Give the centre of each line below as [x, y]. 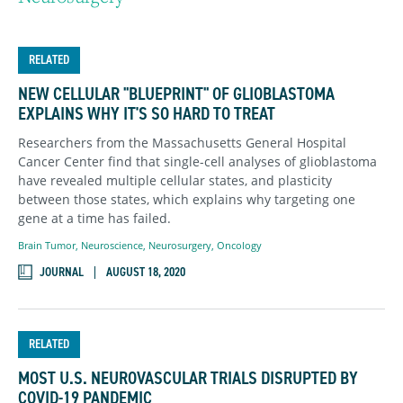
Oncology [239, 246]
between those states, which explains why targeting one [187, 199]
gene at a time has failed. [94, 218]
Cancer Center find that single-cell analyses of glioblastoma [197, 161]
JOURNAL [62, 273]
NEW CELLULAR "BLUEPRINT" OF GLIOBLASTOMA [176, 93]
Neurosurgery [180, 246]
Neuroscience [112, 246]
